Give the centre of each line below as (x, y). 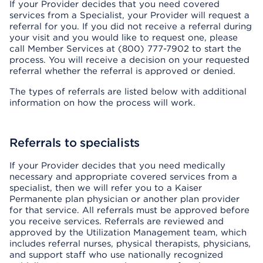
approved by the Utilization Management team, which (128, 232)
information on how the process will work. (102, 103)
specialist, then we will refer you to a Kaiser (106, 188)
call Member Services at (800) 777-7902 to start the (125, 49)
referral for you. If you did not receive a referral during (131, 26)
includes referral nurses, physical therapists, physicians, (130, 244)
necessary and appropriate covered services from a (123, 177)
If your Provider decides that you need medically (117, 166)
